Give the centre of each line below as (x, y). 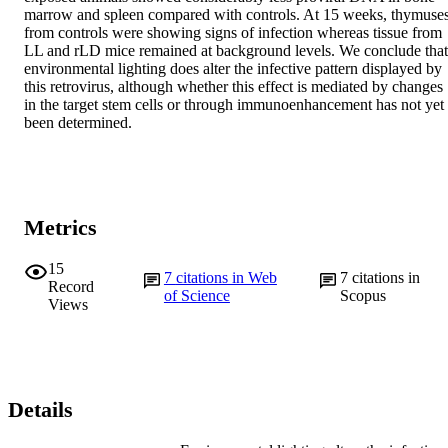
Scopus (363, 295)
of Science (196, 295)
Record (71, 286)
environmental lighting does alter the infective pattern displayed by (233, 69)
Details (40, 410)
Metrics (60, 228)
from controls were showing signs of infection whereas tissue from (233, 33)
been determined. (78, 123)
